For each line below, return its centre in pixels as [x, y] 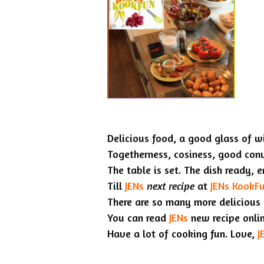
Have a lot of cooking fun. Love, [182, 234]
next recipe [171, 186]
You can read [138, 218]
